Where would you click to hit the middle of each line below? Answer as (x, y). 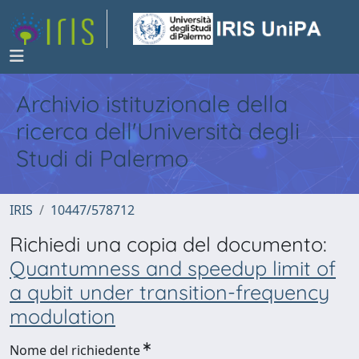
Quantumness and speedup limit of (173, 268)
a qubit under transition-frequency (169, 292)
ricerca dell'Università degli (158, 131)
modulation (63, 316)
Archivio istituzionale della (152, 103)
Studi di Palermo (102, 158)
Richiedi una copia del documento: (168, 244)
